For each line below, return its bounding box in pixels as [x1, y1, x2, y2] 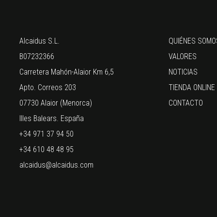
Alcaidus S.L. [19, 36, 60, 46]
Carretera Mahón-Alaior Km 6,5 [19, 67, 114, 77]
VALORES [169, 51, 197, 61]
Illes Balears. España [19, 113, 84, 123]
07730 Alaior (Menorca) [19, 98, 92, 108]
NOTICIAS [169, 67, 198, 77]
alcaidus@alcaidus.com [19, 160, 93, 170]
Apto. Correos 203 [19, 82, 76, 92]
